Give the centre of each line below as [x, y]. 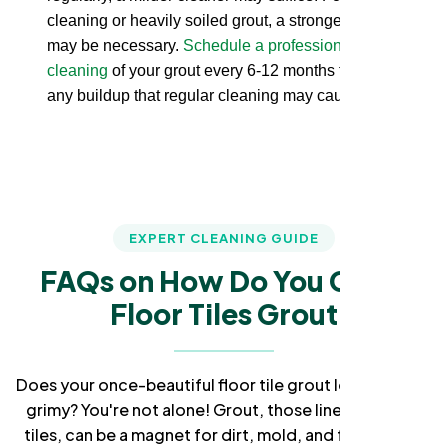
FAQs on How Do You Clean [224, 280]
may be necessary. [115, 45]
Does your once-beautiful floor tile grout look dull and [224, 384]
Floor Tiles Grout [224, 313]
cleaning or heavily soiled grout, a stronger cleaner [225, 20]
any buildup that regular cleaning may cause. [205, 95]
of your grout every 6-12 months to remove [258, 70]
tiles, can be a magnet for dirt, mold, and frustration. [224, 434]
